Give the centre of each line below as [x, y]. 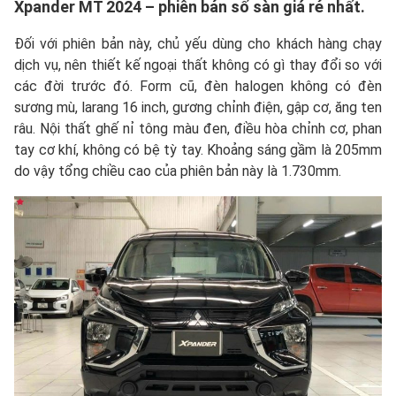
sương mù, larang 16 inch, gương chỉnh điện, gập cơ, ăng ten [198, 108]
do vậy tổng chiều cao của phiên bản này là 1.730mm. [178, 171]
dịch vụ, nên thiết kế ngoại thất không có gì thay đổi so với [198, 65]
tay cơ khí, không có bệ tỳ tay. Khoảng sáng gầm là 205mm [198, 150]
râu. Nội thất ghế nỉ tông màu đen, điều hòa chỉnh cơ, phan [198, 129]
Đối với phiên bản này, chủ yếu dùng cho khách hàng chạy [198, 44]
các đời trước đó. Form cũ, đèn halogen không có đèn [198, 87]
